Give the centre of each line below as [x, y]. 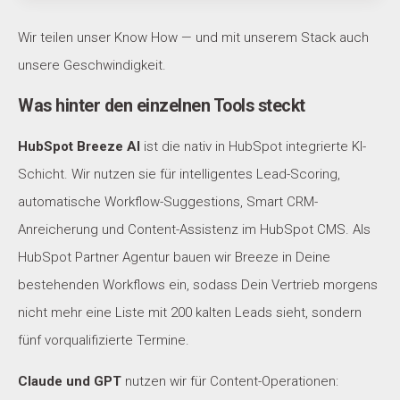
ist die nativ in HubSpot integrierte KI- [253, 147]
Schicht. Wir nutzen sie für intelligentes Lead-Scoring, [179, 175]
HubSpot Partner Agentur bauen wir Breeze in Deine [174, 258]
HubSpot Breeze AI [79, 147]
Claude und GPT [70, 382]
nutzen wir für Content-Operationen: [230, 382]
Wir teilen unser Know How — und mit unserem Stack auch [193, 38]
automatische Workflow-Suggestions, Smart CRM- [168, 202]
